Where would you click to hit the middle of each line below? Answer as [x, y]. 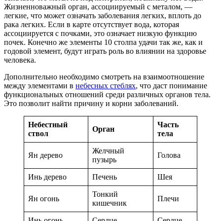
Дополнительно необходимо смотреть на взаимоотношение [104, 77]
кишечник [110, 203]
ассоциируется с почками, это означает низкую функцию [100, 34]
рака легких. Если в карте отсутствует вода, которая [92, 25]
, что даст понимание [171, 86]
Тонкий [105, 194]
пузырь [104, 160]
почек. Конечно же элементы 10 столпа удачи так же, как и [103, 42]
